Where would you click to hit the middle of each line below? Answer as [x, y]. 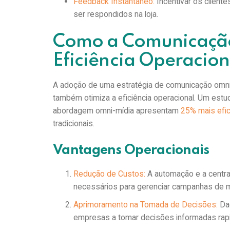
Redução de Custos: [110, 174]
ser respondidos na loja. [118, 14]
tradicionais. [76, 124]
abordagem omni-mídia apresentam [117, 111]
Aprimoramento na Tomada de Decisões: [146, 204]
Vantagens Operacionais [134, 150]
